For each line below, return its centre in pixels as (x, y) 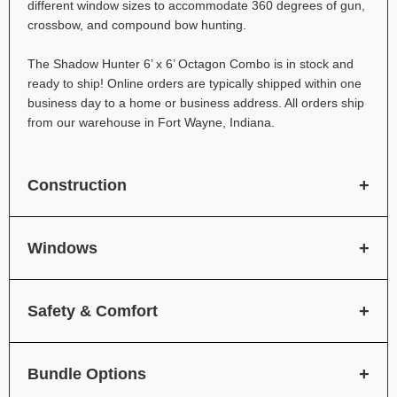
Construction (77, 185)
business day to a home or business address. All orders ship (196, 102)
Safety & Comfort (93, 311)
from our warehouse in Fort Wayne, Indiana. (151, 122)
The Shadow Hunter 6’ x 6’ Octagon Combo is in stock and (191, 63)
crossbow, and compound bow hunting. (137, 24)
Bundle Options (87, 374)
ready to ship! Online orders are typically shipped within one (195, 83)
